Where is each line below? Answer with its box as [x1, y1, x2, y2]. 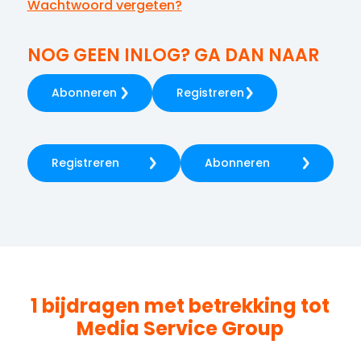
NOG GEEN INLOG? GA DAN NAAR [27, 42, 319, 68]
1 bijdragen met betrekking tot [31, 292, 330, 319]
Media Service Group [77, 314, 284, 342]
